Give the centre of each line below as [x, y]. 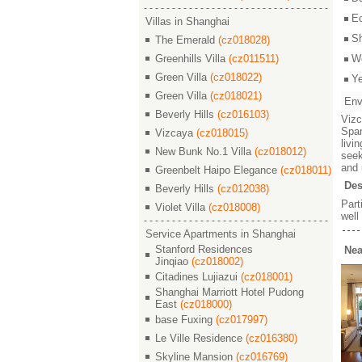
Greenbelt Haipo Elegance [218, 170]
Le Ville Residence [200, 338]
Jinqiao [173, 261]
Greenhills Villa [192, 59]
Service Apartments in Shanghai [221, 234]
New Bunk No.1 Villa [205, 152]
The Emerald [187, 40]
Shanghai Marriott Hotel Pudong [229, 292]
